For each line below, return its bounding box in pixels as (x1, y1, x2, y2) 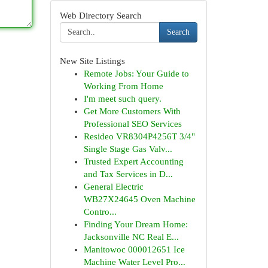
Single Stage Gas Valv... (83, 144, 172, 154)
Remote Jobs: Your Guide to (83, 69, 189, 78)
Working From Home (83, 81, 163, 91)
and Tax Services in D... (83, 169, 173, 179)
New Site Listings (59, 56, 125, 66)
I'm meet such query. (83, 94, 162, 103)
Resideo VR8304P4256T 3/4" (83, 132, 195, 141)
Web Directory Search (59, 11, 142, 20)
